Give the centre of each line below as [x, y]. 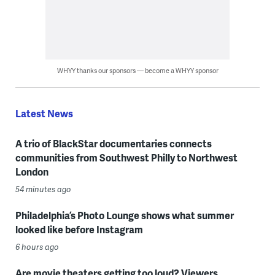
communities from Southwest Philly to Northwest [126, 158]
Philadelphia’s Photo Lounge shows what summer [124, 215]
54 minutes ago [43, 189]
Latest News [44, 114]
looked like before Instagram [79, 230]
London [32, 172]
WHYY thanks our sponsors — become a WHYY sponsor [137, 71]
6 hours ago [37, 247]
